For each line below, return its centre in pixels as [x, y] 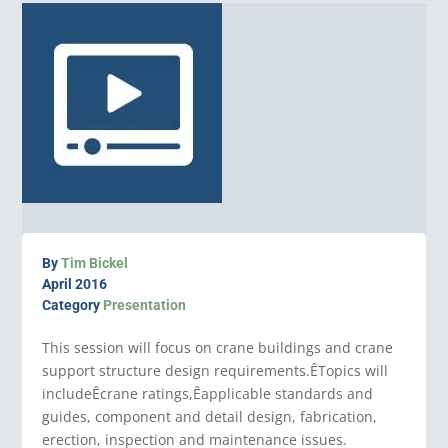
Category [73, 305]
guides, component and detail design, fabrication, [210, 417]
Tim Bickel [95, 263]
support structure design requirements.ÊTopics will [215, 371]
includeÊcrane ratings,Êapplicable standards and [208, 394]
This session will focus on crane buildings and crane [218, 348]
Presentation [145, 305]
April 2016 [75, 284]
